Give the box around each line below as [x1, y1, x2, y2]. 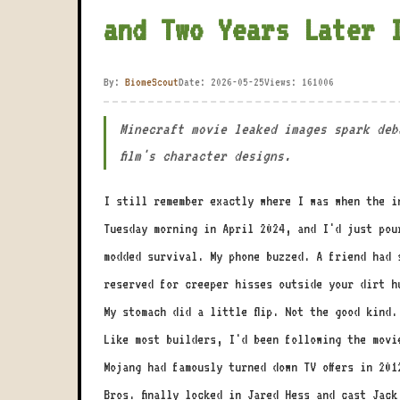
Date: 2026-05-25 [179, 75, 264, 88]
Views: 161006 [264, 75, 334, 88]
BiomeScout [125, 75, 179, 88]
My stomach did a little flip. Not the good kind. [104, 304, 397, 320]
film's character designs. [120, 147, 291, 164]
